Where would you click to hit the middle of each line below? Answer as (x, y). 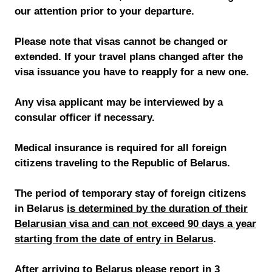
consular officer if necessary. (85, 117)
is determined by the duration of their (157, 209)
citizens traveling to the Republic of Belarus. (122, 163)
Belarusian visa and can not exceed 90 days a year (135, 224)
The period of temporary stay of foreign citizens (130, 193)
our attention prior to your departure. (104, 11)
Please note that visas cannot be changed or (121, 42)
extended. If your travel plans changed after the (129, 57)
